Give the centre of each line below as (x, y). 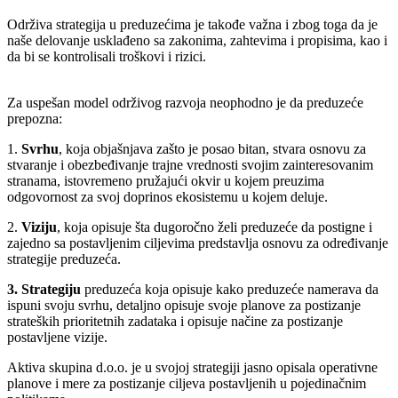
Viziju (39, 227)
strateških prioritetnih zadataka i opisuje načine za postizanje (175, 321)
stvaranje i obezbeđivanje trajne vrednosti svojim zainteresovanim (190, 164)
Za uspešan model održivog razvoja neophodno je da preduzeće (185, 102)
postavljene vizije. (57, 337)
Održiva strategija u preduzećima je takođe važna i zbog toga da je (192, 24)
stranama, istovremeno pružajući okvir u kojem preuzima (166, 180)
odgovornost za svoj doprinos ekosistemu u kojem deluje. (167, 196)
